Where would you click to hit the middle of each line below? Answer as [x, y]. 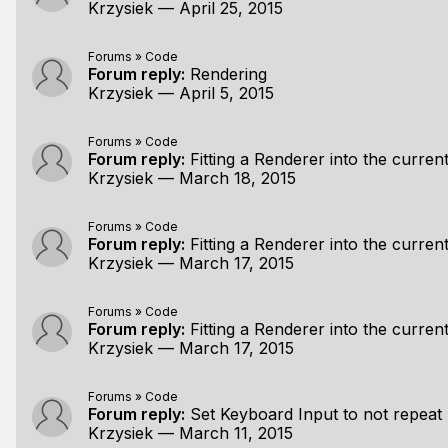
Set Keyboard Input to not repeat [316, 414]
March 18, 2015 [237, 178]
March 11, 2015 [236, 433]
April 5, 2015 [226, 93]
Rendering [228, 74]
